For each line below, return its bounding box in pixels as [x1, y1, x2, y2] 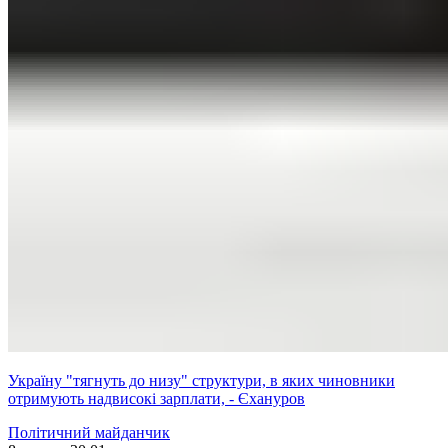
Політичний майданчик [8, 424, 170, 442]
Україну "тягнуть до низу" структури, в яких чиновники [8, 372, 395, 390]
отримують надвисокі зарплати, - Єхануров [8, 390, 305, 408]
